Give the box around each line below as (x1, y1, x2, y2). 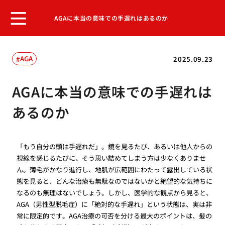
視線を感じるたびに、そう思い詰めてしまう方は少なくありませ (17, 153, 206, 163)
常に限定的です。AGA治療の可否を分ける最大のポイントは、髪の (17, 211, 212, 221)
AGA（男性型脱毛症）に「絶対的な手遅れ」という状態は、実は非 (17, 199, 212, 209)
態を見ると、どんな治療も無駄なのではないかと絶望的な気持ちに (17, 176, 213, 186)
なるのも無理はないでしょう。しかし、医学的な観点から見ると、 (17, 188, 213, 198)
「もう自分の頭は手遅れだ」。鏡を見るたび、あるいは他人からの (17, 142, 213, 152)
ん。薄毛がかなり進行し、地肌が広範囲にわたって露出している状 (17, 165, 213, 175)
